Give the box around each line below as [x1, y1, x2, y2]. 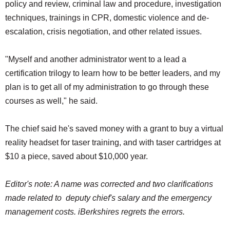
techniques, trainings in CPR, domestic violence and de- [5, 13, 209, 22]
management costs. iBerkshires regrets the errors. [5, 207, 187, 216]
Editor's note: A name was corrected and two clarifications [5, 179, 213, 188]
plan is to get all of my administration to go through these [5, 82, 209, 91]
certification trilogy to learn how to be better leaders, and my [5, 68, 220, 78]
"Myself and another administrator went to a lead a [5, 54, 186, 64]
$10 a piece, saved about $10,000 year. [5, 151, 150, 161]
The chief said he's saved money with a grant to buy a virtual [5, 124, 223, 133]
